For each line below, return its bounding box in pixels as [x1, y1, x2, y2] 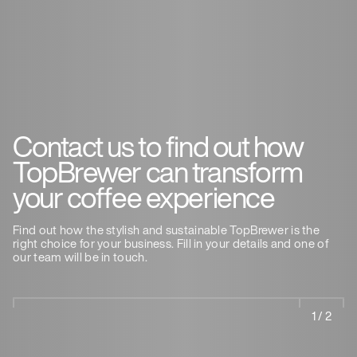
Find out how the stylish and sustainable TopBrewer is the [13, 220, 320, 238]
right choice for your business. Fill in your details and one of [13, 233, 329, 252]
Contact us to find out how [13, 124, 304, 167]
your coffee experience [13, 175, 275, 218]
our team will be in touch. [13, 247, 147, 265]
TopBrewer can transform [13, 150, 303, 193]
